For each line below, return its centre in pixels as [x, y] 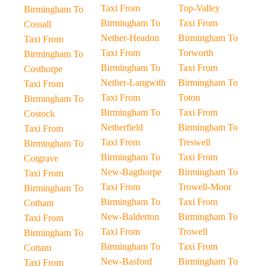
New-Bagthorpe [131, 172]
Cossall [38, 24]
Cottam [38, 248]
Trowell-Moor [204, 187]
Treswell [194, 142]
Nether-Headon [130, 38]
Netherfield [122, 127]
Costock [39, 114]
